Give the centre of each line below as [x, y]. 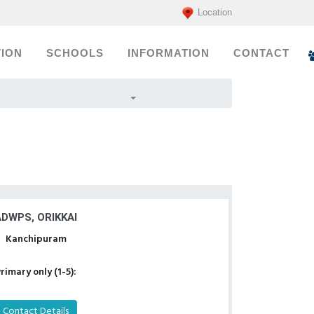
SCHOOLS [75, 53]
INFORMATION [169, 53]
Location [215, 13]
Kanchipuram [36, 239]
